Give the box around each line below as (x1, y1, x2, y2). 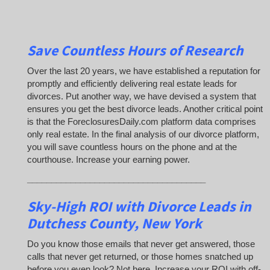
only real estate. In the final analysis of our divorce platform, (27, 129, 259, 140)
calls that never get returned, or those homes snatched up (27, 251, 253, 262)
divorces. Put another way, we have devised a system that (27, 91, 256, 102)
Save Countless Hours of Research (27, 40, 246, 60)
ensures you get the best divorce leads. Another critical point (27, 104, 263, 115)
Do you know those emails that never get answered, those (27, 239, 255, 250)
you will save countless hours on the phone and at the (27, 142, 237, 152)
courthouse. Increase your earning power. (27, 154, 190, 165)
